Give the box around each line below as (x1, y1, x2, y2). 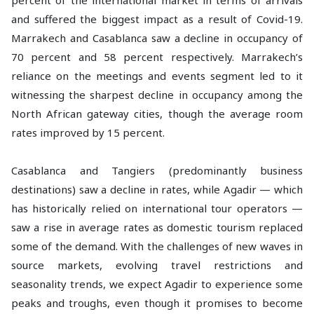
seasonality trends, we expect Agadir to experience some (11, 277, 303, 291)
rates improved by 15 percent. (11, 125, 165, 139)
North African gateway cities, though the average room (11, 107, 303, 121)
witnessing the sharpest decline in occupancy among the (11, 88, 303, 102)
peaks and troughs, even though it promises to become (11, 296, 303, 310)
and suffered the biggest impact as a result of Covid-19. (11, 12, 303, 26)
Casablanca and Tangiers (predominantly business (11, 163, 303, 177)
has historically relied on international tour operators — (11, 201, 303, 215)
